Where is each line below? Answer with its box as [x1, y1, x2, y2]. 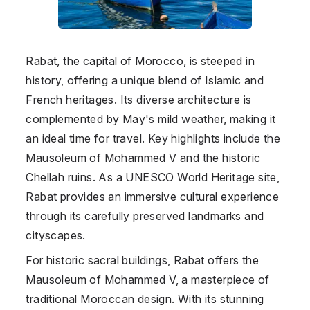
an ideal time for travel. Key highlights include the [26, 131, 281, 145]
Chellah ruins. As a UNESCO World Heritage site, [26, 170, 280, 184]
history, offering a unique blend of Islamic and [26, 73, 264, 87]
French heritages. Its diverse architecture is [26, 92, 252, 107]
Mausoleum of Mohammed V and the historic [26, 150, 261, 165]
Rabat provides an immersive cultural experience [26, 189, 280, 203]
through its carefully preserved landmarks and [26, 208, 264, 223]
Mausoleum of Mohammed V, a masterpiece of [26, 272, 270, 286]
